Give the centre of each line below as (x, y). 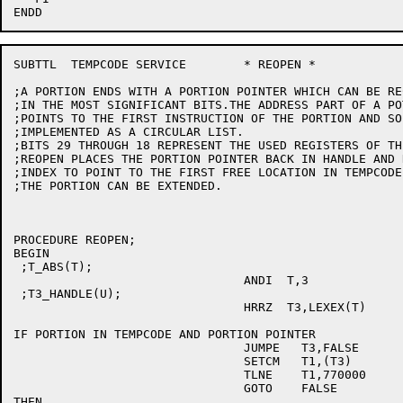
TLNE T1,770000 (129, 375)
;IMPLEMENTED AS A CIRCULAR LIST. (129, 132)
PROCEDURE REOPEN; (75, 240)
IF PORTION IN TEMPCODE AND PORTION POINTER (165, 334)
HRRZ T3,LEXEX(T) (129, 307)
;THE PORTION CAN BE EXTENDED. (118, 186)
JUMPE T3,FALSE (129, 348)
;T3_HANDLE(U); (67, 294)
